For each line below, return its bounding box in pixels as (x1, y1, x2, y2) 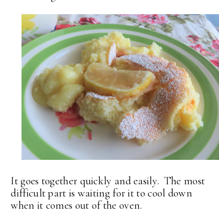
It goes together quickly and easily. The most (11, 174, 205, 187)
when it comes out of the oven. (11, 198, 142, 212)
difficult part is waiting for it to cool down (11, 186, 192, 199)
